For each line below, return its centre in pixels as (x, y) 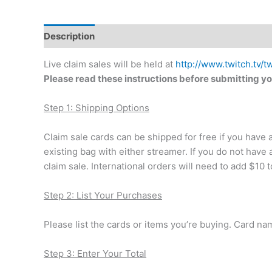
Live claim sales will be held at (110, 64)
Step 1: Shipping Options (97, 108)
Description (69, 36)
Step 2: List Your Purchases (103, 195)
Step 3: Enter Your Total (95, 254)
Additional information (156, 36)
